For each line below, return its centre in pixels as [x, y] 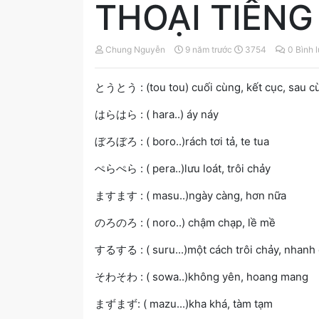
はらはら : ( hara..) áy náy [157, 114]
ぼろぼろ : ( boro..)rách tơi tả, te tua [182, 141]
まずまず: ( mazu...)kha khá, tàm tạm [184, 303]
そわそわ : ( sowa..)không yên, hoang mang [202, 276]
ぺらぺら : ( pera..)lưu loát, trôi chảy [183, 168]
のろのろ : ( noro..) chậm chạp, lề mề [185, 222]
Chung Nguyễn [135, 49]
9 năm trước [209, 49]
